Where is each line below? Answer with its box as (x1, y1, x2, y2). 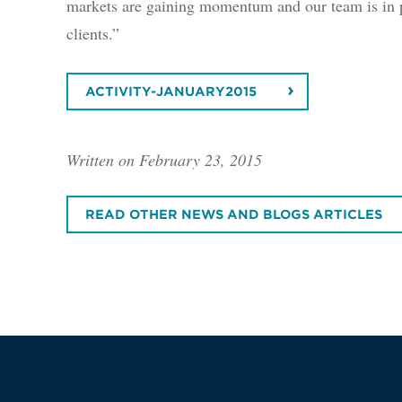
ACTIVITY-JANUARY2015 (85, 84, 258, 100)
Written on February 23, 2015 (66, 148, 262, 170)
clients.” (66, 22, 119, 44)
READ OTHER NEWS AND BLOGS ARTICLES (85, 207, 383, 223)
